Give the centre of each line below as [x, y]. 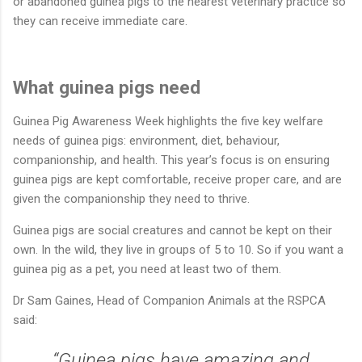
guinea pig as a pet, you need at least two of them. [147, 269]
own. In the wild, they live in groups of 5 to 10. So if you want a [178, 250]
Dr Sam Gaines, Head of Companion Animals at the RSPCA [169, 301]
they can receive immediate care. [100, 21]
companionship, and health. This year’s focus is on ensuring [171, 160]
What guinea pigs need [107, 87]
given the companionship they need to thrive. [131, 199]
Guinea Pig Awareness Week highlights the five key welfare [168, 122]
